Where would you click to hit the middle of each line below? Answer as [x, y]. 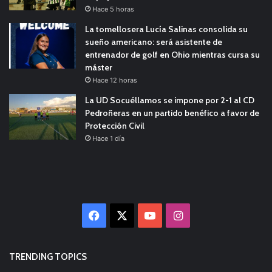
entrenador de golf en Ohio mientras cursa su [172, 54]
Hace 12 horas [115, 80]
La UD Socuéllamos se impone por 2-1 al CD [170, 100]
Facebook [125, 215]
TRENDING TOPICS [48, 257]
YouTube [178, 215]
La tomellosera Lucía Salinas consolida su [166, 29]
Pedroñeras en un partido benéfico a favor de [172, 113]
